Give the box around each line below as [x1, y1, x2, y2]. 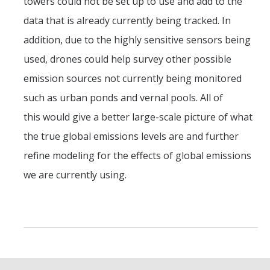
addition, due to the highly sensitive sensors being [24, 33, 251, 46]
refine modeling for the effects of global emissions [24, 149, 251, 162]
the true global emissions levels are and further [24, 130, 239, 143]
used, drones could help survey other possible [24, 52, 231, 66]
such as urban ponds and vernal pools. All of [24, 91, 223, 104]
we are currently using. [24, 168, 131, 181]
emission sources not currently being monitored [24, 72, 242, 85]
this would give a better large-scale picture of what [24, 110, 253, 124]
